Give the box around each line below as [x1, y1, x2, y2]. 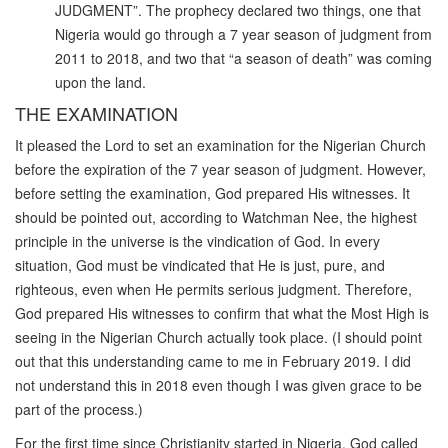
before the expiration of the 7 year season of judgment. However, [15, 158, 426, 179]
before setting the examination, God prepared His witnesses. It [15, 182, 410, 203]
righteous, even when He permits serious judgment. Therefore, [15, 278, 412, 299]
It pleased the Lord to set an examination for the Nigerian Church [15, 134, 426, 155]
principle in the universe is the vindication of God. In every [15, 230, 380, 251]
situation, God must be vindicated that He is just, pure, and [15, 254, 385, 275]
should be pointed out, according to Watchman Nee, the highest [15, 206, 417, 227]
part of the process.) [15, 398, 143, 419]
